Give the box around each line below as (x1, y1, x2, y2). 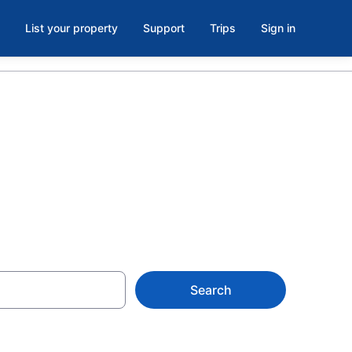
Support (143, 21, 185, 35)
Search (189, 282, 232, 298)
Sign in (261, 21, 295, 35)
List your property (25, 21, 118, 35)
